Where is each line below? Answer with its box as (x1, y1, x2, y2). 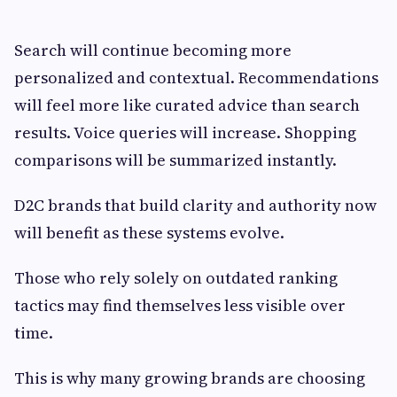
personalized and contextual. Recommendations (14, 66, 378, 89)
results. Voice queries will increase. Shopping (14, 121, 356, 144)
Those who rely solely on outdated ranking (14, 266, 338, 289)
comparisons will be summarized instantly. (14, 148, 337, 171)
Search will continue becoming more (14, 38, 292, 61)
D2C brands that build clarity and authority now (14, 193, 377, 216)
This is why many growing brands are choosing (14, 366, 365, 389)
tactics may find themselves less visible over (14, 293, 346, 316)
